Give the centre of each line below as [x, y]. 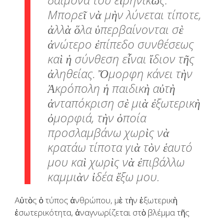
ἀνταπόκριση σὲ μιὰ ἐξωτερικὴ [124, 103]
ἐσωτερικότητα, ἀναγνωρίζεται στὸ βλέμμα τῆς [102, 213]
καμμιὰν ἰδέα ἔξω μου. [104, 177]
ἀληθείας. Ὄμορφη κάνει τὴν [120, 74]
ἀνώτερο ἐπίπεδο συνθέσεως [121, 44]
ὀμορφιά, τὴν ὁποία [97, 118]
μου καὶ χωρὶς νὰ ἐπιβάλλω [116, 162]
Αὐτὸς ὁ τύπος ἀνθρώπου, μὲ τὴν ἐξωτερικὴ [96, 200]
